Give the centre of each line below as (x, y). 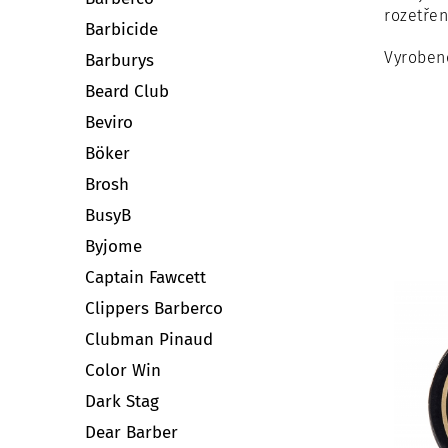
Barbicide (121, 29)
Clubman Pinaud (149, 339)
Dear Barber (131, 432)
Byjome (113, 246)
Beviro (109, 122)
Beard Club (127, 91)
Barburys (119, 60)
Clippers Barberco (154, 308)
